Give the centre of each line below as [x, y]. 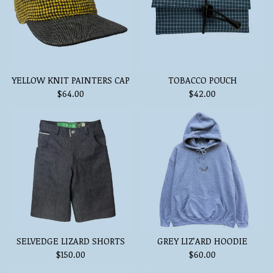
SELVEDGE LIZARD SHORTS [71, 241]
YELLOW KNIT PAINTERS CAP [71, 80]
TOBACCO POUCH [202, 80]
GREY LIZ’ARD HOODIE [202, 241]
